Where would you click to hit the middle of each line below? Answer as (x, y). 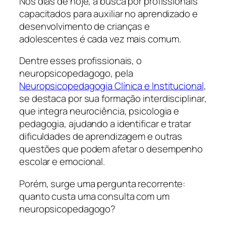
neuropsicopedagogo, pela (76, 73)
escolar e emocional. (62, 162)
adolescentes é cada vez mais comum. (100, 39)
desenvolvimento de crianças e (85, 26)
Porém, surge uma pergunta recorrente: (102, 183)
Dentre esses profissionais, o (81, 61)
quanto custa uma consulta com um (94, 196)
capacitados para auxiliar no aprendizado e (108, 13)
